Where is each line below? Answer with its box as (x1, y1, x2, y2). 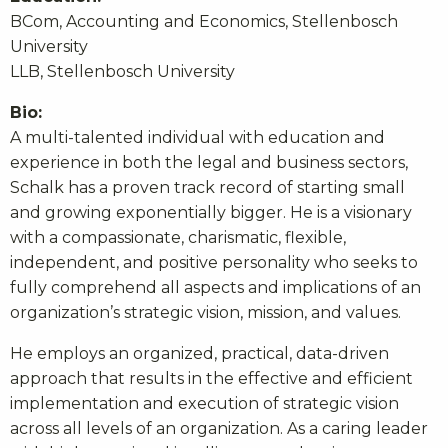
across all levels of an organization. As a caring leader (10, 419, 428, 439)
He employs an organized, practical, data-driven (10, 344, 389, 364)
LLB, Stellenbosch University (10, 62, 235, 82)
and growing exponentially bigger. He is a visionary (10, 203, 412, 223)
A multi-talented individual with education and (10, 128, 385, 148)
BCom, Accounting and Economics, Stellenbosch (10, 12, 398, 32)
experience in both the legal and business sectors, (10, 153, 408, 173)
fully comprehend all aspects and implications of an (10, 278, 421, 298)
